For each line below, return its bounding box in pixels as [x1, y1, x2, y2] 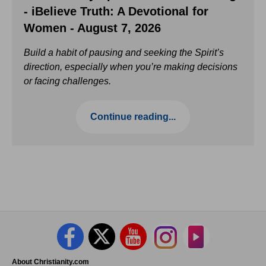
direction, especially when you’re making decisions [24, 62, 237, 72]
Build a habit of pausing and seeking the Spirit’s [24, 47, 224, 58]
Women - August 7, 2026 [24, 21, 161, 35]
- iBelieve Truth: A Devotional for [24, 5, 208, 18]
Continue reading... [90, 112, 176, 122]
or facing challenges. [24, 76, 111, 87]
